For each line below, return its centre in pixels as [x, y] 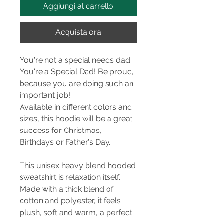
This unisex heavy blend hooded [78, 165]
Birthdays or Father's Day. [65, 142]
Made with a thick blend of [66, 189]
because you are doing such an [77, 83]
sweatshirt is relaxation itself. [70, 177]
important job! [45, 95]
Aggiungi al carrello [78, 6]
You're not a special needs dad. [76, 60]
